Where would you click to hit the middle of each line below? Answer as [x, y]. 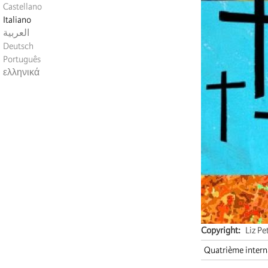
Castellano [22, 7]
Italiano [17, 20]
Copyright [220, 231]
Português [22, 60]
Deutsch [18, 46]
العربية [16, 33]
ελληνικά [21, 73]
